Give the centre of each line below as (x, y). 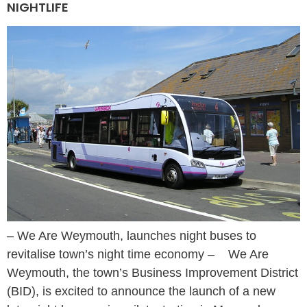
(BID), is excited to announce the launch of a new (141, 292)
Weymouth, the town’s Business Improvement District (152, 273)
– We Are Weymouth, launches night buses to (132, 236)
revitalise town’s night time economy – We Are (138, 255)
